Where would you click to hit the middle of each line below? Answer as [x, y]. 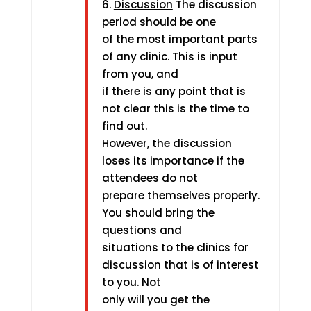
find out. [124, 126]
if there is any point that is [174, 91]
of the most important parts [179, 39]
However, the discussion [167, 143]
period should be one [159, 22]
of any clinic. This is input [169, 57]
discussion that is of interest [180, 265]
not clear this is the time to [175, 109]
